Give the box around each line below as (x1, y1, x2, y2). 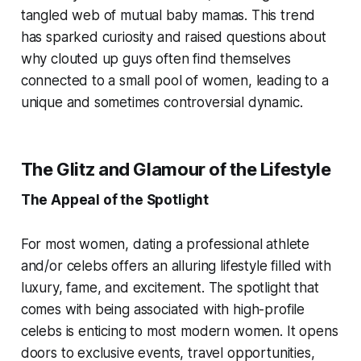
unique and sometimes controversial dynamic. (20, 94, 303, 111)
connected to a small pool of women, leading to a (20, 73, 329, 89)
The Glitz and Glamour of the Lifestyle (20, 159, 331, 180)
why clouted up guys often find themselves (20, 51, 291, 68)
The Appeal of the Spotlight (20, 192, 210, 209)
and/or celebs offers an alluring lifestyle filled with (20, 258, 331, 275)
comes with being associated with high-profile (20, 301, 305, 318)
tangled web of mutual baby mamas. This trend (20, 7, 316, 24)
